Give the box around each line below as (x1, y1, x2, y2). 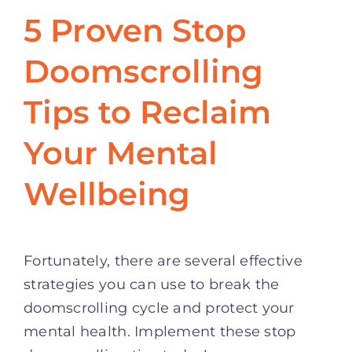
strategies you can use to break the (24, 275, 280, 293)
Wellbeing (24, 174, 190, 213)
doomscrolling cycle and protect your (24, 299, 295, 317)
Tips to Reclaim (24, 92, 271, 131)
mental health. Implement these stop (24, 322, 296, 340)
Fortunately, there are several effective (24, 251, 302, 269)
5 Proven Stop (24, 10, 246, 49)
